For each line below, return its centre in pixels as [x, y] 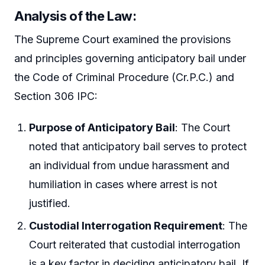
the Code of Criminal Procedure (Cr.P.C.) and [124, 77]
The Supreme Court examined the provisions [122, 39]
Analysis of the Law [73, 16]
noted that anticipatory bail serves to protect [138, 147]
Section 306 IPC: [56, 96]
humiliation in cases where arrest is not [123, 185]
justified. [50, 203]
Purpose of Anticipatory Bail [102, 128]
